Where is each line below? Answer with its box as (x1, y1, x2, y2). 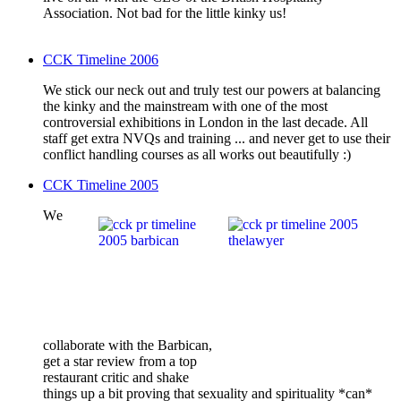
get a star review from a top (43, 354, 197, 370)
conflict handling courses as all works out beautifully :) (43, 147, 351, 163)
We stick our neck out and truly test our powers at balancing (43, 82, 380, 98)
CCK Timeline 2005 (43, 177, 158, 193)
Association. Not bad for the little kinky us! (43, 5, 286, 21)
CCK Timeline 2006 (43, 52, 158, 68)
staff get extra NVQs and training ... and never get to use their (43, 131, 390, 147)
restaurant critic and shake (43, 370, 189, 386)
